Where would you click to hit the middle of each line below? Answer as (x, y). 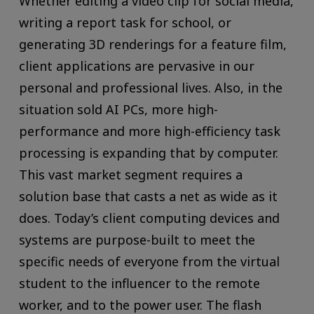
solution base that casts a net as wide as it (148, 197)
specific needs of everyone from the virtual (149, 262)
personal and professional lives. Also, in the (150, 88)
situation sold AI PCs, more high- (118, 110)
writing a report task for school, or (125, 23)
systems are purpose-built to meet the (137, 240)
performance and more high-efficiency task (149, 131)
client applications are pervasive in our (136, 66)
